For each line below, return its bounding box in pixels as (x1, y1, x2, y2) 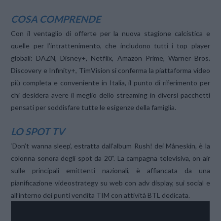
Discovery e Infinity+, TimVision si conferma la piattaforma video (11, 66, 210, 74)
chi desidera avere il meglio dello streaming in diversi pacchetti (11, 90, 210, 99)
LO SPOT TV (11, 126, 65, 138)
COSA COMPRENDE (11, 13, 101, 25)
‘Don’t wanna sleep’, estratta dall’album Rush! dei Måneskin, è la (11, 142, 210, 150)
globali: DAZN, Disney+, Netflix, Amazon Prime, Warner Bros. (11, 53, 210, 62)
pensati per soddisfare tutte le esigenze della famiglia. (11, 103, 177, 111)
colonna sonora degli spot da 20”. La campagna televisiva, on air (11, 154, 210, 163)
